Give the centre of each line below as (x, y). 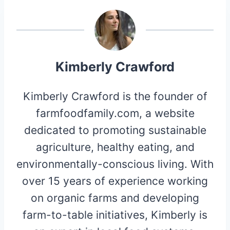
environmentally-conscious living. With (115, 164)
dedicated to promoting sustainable (115, 130)
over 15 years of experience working (115, 181)
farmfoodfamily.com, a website (115, 113)
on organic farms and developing (115, 198)
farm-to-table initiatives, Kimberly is (115, 215)
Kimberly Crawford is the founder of (115, 96)
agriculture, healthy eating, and (115, 147)
